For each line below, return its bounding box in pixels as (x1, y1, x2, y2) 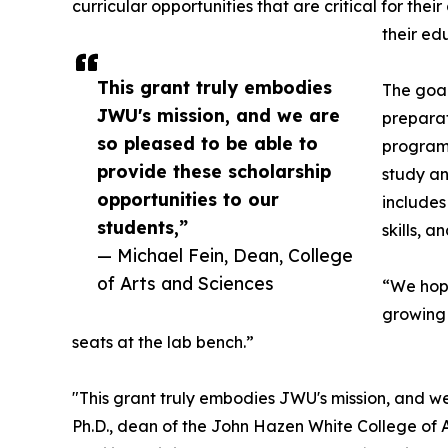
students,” (97, 216, 188, 239)
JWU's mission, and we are (97, 104, 340, 127)
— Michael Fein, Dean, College (97, 244, 353, 267)
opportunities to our (97, 188, 279, 211)
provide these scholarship (97, 160, 331, 183)
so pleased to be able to (97, 132, 318, 155)
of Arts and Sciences (97, 272, 274, 295)
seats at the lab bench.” (72, 332, 254, 353)
